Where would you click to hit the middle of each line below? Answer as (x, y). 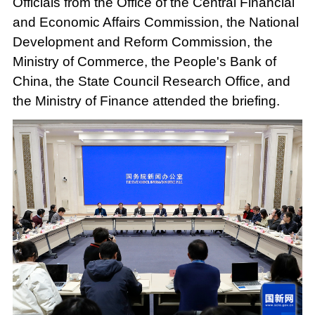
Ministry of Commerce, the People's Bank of (144, 62)
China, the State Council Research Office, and (151, 82)
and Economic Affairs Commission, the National (155, 22)
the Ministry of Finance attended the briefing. (146, 101)
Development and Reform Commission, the (142, 42)
